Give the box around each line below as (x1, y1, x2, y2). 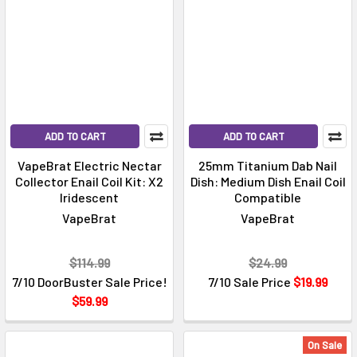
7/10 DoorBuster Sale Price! (11, 274, 167, 290)
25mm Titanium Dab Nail (198, 158, 337, 174)
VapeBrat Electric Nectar (17, 158, 162, 174)
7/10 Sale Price (208, 274, 293, 290)
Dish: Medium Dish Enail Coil (190, 174, 346, 190)
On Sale (308, 339, 342, 352)
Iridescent (60, 190, 119, 206)
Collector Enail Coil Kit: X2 (15, 174, 163, 190)
